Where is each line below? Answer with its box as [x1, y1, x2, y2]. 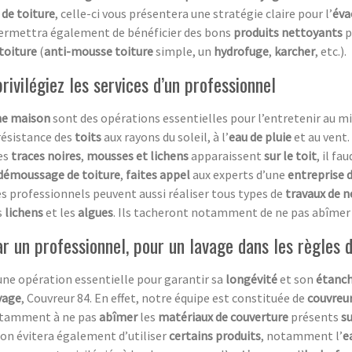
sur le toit [264, 147, 317, 163]
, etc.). [315, 42, 346, 59]
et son [280, 270, 316, 287]
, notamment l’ [261, 327, 343, 343]
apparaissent [189, 147, 264, 163]
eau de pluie [229, 128, 294, 145]
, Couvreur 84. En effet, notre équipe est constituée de [21, 289, 307, 306]
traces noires [11, 147, 81, 163]
